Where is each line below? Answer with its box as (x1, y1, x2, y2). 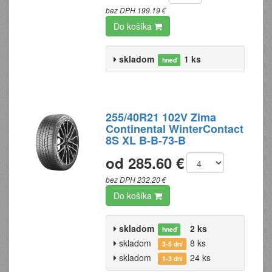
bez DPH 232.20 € (106, 175, 167, 185)
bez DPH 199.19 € (106, 5, 167, 15)
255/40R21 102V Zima (106, 109, 217, 125)
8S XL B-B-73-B (106, 132, 186, 148)
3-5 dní (161, 239, 183, 248)
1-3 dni (161, 254, 183, 263)
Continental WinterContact (106, 121, 244, 137)
